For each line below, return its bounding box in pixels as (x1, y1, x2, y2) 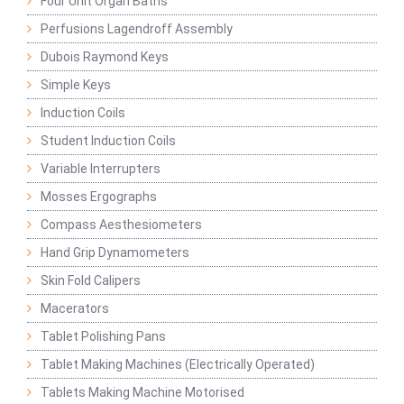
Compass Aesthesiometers (41, 217, 202, 233)
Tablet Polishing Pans (41, 329, 166, 344)
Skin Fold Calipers (41, 273, 141, 289)
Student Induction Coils (41, 133, 176, 149)
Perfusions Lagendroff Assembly (41, 22, 233, 37)
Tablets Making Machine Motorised (41, 385, 244, 400)
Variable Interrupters (41, 161, 161, 177)
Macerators (41, 301, 109, 317)
